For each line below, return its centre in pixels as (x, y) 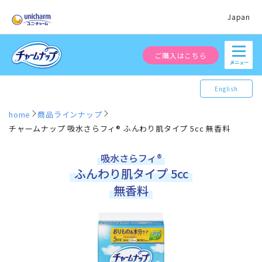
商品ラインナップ (70, 114)
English (226, 89)
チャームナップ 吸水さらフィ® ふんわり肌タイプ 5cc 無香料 (120, 128)
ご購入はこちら (181, 55)
